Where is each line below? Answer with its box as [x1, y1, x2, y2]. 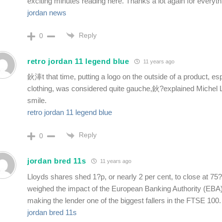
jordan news [27, 8, 66, 17]
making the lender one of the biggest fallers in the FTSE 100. [27, 196, 221, 205]
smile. [27, 96, 47, 105]
